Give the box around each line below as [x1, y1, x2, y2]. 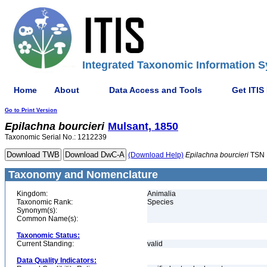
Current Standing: [17, 240, 74, 248]
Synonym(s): [17, 206, 57, 215]
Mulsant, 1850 [108, 120, 178, 132]
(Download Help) [128, 151, 184, 159]
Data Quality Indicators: [17, 256, 97, 265]
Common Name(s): [17, 215, 78, 223]
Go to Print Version [5, 107, 57, 113]
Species [147, 198, 173, 206]
